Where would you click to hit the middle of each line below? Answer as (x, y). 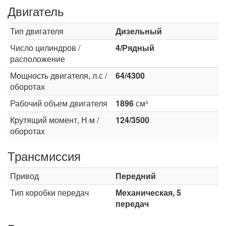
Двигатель (36, 11)
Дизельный (139, 31)
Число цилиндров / (45, 48)
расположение (38, 59)
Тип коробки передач (49, 192)
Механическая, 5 (148, 192)
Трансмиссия (44, 156)
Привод (24, 176)
